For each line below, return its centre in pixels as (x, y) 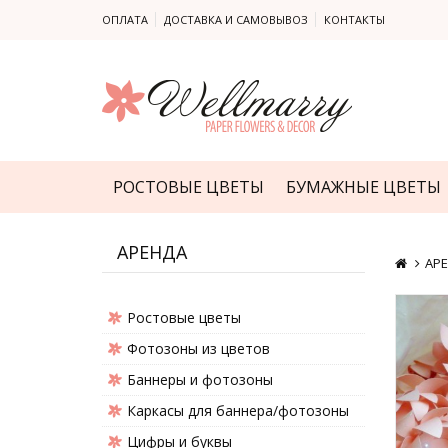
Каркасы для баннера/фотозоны (238, 410)
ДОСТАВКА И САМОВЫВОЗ (236, 19)
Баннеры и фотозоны (200, 379)
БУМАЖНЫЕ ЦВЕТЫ (363, 187)
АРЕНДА (152, 252)
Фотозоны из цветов (198, 348)
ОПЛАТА (125, 19)
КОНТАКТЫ (354, 19)
